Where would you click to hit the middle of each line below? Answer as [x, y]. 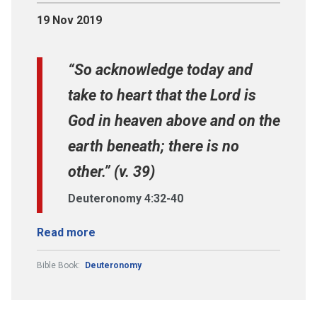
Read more [66, 232]
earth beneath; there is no [154, 146]
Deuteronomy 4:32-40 [126, 198]
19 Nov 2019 [69, 20]
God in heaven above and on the [174, 120]
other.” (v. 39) [111, 171]
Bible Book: [59, 265]
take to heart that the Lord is [162, 95]
